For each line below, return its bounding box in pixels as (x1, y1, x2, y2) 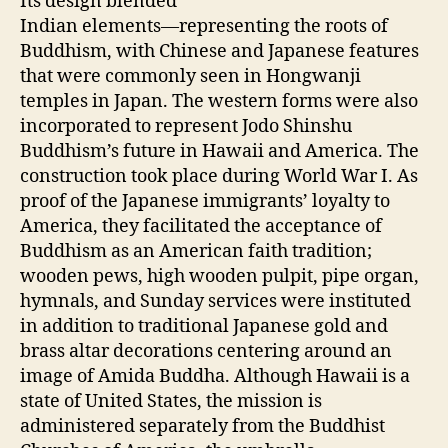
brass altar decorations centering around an (20, 340, 392, 363)
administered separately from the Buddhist (20, 415, 385, 438)
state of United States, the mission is (20, 390, 322, 413)
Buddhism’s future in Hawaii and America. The (20, 140, 419, 163)
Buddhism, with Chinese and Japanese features (20, 40, 419, 63)
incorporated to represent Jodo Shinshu (20, 115, 352, 138)
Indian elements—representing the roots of (20, 15, 388, 38)
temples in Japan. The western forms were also (20, 90, 418, 113)
